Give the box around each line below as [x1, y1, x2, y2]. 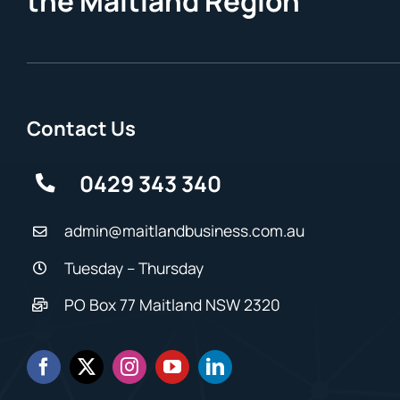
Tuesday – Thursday [63, 256, 204, 279]
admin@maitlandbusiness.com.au [63, 220, 304, 242]
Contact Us [26, 114, 136, 142]
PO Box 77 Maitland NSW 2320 [63, 293, 280, 315]
